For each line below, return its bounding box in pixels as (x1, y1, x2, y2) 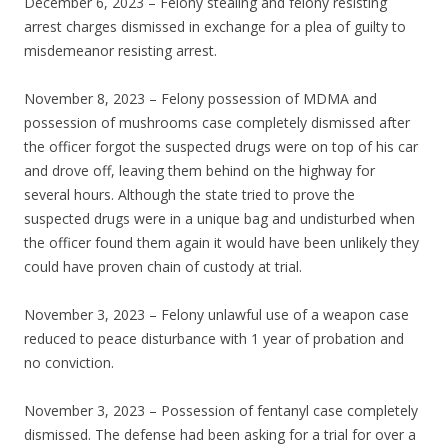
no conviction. (24, 353, 114, 373)
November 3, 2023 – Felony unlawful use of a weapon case (24, 305, 409, 325)
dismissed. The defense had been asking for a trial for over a (24, 425, 416, 445)
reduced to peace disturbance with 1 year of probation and (24, 329, 404, 349)
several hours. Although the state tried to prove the (24, 185, 355, 205)
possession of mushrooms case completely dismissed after (24, 113, 410, 133)
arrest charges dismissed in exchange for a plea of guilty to (24, 17, 406, 37)
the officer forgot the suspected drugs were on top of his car (24, 137, 418, 157)
